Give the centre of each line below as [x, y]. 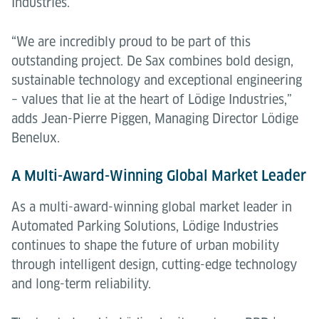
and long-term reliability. [81, 284]
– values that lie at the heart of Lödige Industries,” [152, 99]
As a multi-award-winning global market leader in [152, 207]
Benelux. [36, 138]
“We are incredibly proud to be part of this [131, 42]
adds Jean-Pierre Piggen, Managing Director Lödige [155, 119]
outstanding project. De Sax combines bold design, [152, 61]
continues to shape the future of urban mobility [145, 245]
